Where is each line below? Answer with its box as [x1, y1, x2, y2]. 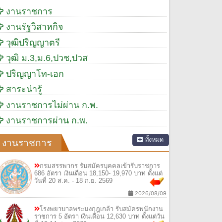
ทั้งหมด [142, 136, 164, 144]
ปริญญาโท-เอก [3, 68, 64, 79]
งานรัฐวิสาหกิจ [3, 22, 64, 32]
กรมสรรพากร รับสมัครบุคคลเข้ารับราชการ [40, 162, 161, 169]
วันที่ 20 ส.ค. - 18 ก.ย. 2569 [34, 176, 113, 184]
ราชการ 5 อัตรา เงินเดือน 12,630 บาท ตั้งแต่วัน [34, 213, 165, 221]
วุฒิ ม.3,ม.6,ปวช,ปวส [3, 53, 88, 63]
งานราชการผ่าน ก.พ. [3, 115, 88, 126]
